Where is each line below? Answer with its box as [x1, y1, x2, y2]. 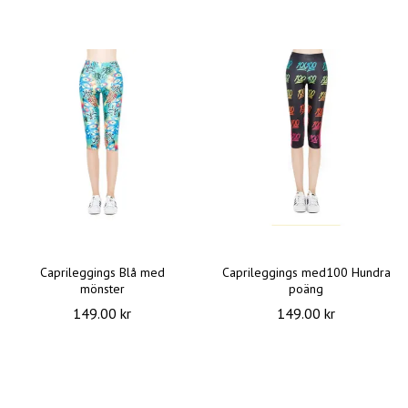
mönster [79, 280, 125, 298]
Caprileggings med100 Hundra [221, 264, 391, 281]
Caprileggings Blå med [39, 264, 165, 281]
